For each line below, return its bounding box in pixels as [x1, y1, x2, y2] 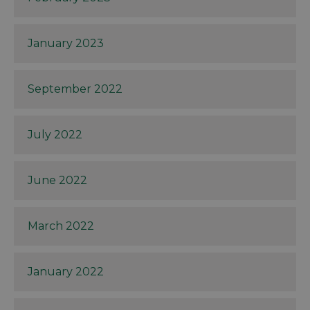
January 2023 [28, 37, 104, 51]
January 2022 [28, 265, 104, 279]
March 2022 [28, 219, 94, 233]
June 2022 [28, 174, 87, 188]
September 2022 [28, 82, 122, 96]
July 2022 [28, 128, 82, 142]
